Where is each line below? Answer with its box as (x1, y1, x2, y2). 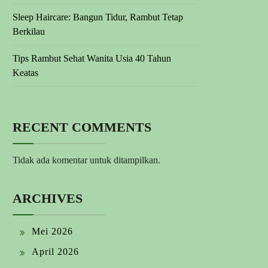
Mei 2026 (32, 226, 73, 237)
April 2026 (32, 246, 79, 257)
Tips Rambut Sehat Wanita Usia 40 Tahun (13, 53, 171, 64)
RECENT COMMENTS (13, 120, 151, 135)
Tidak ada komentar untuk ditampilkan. (13, 155, 160, 166)
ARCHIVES (13, 191, 83, 206)
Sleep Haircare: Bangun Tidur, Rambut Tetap (13, 12, 183, 23)
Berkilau (13, 26, 45, 37)
